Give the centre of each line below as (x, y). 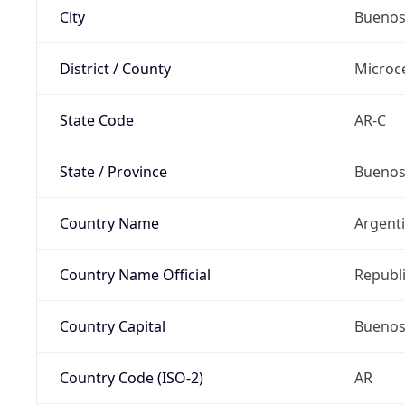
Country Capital (112, 326)
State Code (96, 120)
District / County (115, 68)
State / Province (113, 171)
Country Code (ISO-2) (131, 377)
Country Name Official (135, 274)
